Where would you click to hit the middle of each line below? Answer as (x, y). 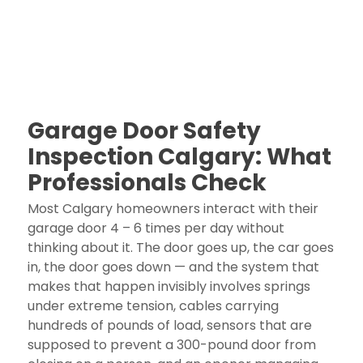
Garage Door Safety (144, 130)
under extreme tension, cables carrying (153, 305)
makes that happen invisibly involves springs (169, 286)
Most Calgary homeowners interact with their (173, 208)
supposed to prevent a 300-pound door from (171, 344)
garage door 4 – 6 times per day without (156, 228)
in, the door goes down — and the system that (173, 267)
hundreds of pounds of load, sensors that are (169, 325)
